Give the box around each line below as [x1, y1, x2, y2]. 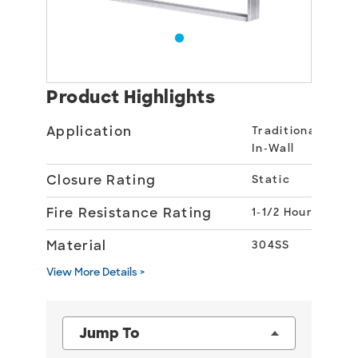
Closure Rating [46, 172, 157, 189]
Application [46, 123, 133, 140]
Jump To [79, 324, 140, 343]
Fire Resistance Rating [46, 205, 213, 221]
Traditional [252, 124, 320, 137]
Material [46, 237, 107, 254]
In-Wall [252, 141, 295, 155]
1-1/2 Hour [252, 205, 312, 219]
